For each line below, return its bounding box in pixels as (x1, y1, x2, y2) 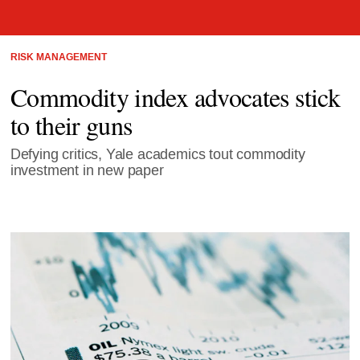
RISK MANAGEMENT (10, 50, 107, 64)
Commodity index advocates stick (10, 79, 340, 114)
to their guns (10, 107, 133, 142)
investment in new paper (10, 161, 164, 180)
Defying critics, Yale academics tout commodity (10, 145, 305, 164)
